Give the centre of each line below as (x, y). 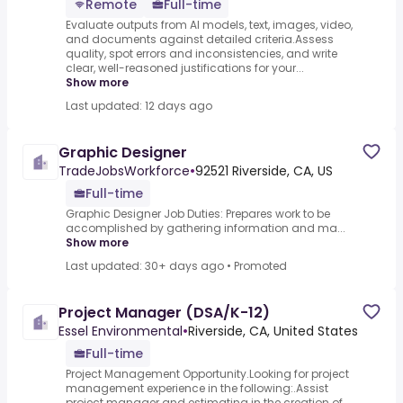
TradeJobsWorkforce (124, 171)
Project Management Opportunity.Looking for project (207, 374)
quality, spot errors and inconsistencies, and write (201, 54)
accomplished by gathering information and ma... (206, 228)
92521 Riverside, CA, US (264, 171)
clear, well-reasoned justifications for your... (185, 68)
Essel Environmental (121, 331)
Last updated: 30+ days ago (145, 266)
